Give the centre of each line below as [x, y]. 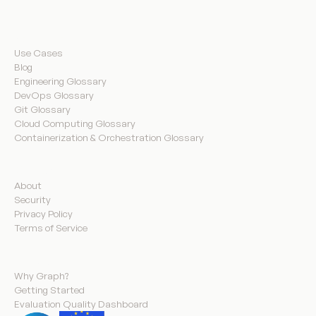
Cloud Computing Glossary [75, 123]
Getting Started [49, 290]
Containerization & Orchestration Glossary [109, 138]
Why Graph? [41, 276]
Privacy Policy [43, 214]
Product [36, 261]
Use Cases [38, 53]
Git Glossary [42, 109]
